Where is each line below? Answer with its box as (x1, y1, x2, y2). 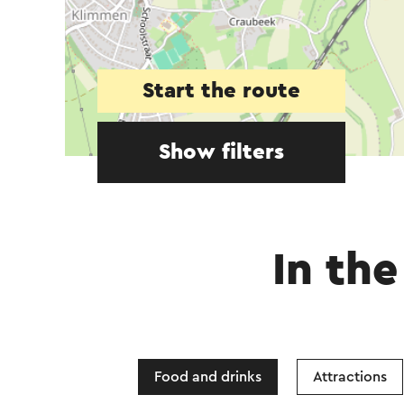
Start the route (142, 80, 300, 102)
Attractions (313, 370, 387, 384)
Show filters (159, 142, 284, 163)
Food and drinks (154, 370, 262, 384)
